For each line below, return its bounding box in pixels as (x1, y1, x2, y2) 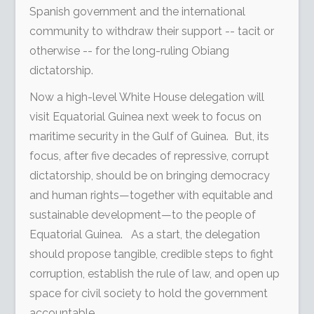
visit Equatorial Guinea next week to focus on (29, 110, 262, 124)
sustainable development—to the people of (29, 208, 257, 222)
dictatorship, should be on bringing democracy (29, 169, 271, 183)
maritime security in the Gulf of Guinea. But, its (29, 130, 270, 144)
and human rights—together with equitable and (29, 189, 273, 203)
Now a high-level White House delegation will (29, 90, 265, 104)
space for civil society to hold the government (29, 287, 268, 301)
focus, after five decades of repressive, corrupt (29, 149, 270, 163)
